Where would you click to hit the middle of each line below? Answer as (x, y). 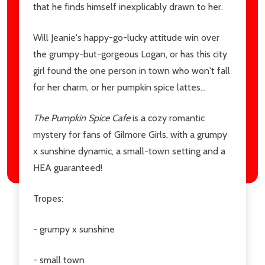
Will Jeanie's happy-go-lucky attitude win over (126, 38)
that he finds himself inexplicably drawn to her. (128, 7)
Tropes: (48, 198)
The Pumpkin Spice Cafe (82, 118)
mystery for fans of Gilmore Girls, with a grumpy (130, 135)
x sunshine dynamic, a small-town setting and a (129, 151)
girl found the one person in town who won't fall (132, 71)
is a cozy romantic (169, 118)
